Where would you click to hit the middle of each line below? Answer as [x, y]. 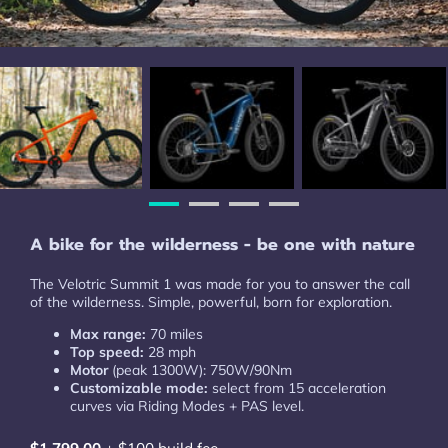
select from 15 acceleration [297, 387]
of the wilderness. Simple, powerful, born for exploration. [211, 301]
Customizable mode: [139, 387]
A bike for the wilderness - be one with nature [222, 244]
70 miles [174, 333]
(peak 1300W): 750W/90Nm [200, 369]
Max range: [108, 333]
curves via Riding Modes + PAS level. [187, 405]
